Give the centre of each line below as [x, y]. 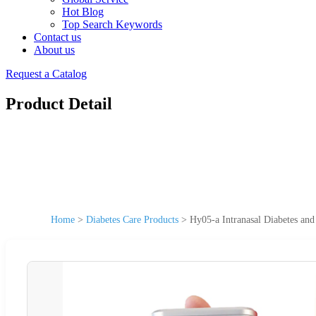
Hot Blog [83, 12]
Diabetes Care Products [132, 219]
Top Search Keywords [112, 24]
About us [54, 50]
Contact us [57, 37]
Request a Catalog [46, 74]
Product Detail [59, 103]
